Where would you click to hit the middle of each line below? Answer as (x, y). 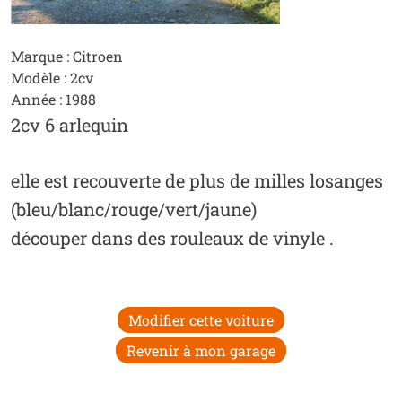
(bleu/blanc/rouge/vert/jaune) (133, 210)
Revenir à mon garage (201, 351)
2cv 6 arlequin (69, 125)
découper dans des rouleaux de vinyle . (172, 238)
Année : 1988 (53, 100)
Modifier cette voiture (201, 320)
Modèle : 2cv (52, 78)
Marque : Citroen (66, 57)
